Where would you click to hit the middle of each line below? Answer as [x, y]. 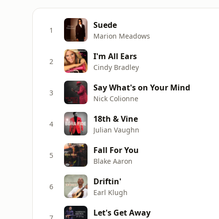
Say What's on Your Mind [142, 87]
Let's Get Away [122, 212]
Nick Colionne [116, 98]
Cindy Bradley [116, 67]
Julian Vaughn [116, 130]
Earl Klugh [110, 192]
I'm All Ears [115, 56]
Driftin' [107, 181]
